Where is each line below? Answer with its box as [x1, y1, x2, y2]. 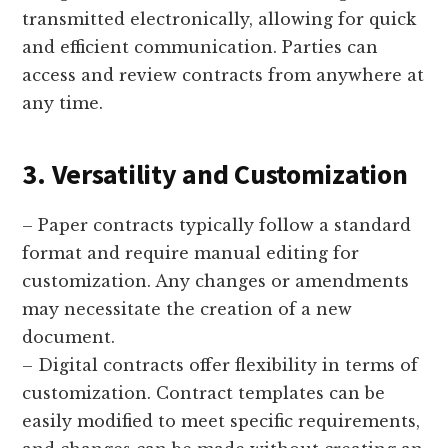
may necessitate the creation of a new [22, 298, 353, 319]
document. [22, 326, 116, 347]
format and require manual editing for [22, 242, 360, 263]
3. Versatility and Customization [22, 155, 408, 192]
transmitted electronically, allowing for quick [22, 8, 417, 29]
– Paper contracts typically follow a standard [22, 214, 412, 235]
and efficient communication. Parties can [22, 36, 379, 57]
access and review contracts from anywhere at [22, 64, 425, 85]
